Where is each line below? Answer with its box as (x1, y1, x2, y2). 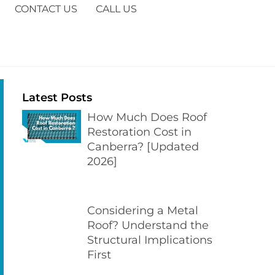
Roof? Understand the (87, 219, 209, 233)
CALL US (96, 3, 137, 15)
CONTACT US (15, 3, 77, 15)
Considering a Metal (87, 204, 198, 218)
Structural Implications (87, 233, 212, 247)
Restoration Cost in (87, 125, 192, 139)
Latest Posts (22, 91, 92, 104)
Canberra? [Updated (87, 140, 199, 153)
